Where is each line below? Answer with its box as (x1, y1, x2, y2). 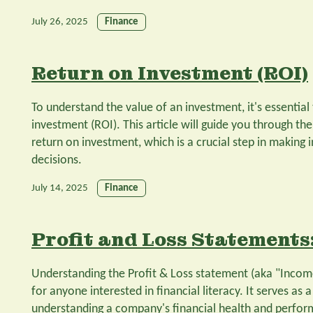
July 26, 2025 (31, 17, 88, 28)
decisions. (31, 154, 82, 168)
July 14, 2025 (31, 183, 88, 194)
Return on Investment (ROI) (31, 61, 308, 86)
